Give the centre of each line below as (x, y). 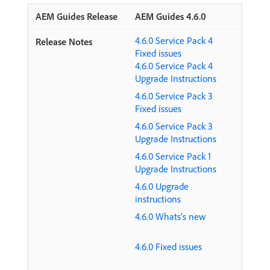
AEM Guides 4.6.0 (171, 16)
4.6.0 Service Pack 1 (173, 156)
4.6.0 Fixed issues (168, 246)
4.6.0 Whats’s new (170, 216)
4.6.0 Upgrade (162, 186)
